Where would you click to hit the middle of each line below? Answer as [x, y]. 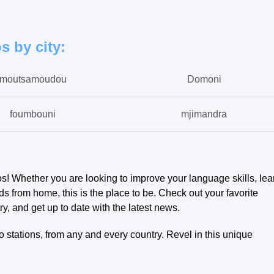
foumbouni [33, 114]
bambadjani [33, 149]
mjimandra [204, 114]
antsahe [204, 149]
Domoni [204, 79]
